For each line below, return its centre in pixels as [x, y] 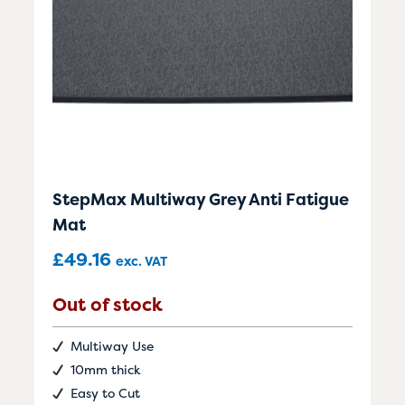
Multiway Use [112, 345]
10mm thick [106, 369]
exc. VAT [141, 260]
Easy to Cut [105, 392]
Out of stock [108, 304]
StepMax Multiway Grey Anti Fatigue [201, 199]
